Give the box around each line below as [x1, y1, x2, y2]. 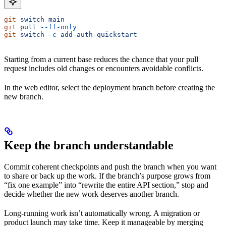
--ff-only [36, 23, 77, 31]
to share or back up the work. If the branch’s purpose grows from [4, 172, 210, 180]
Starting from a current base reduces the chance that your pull [4, 55, 198, 64]
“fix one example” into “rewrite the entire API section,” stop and [4, 181, 208, 189]
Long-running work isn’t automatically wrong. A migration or [4, 209, 200, 217]
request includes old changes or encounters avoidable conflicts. [4, 64, 203, 73]
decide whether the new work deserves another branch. [4, 190, 179, 198]
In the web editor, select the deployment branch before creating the [4, 83, 215, 92]
